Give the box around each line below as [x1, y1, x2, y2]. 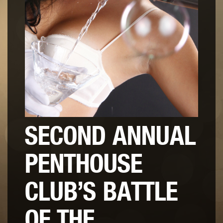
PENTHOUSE [25, 150, 142, 178]
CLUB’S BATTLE [25, 178, 178, 206]
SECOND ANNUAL [25, 122, 196, 150]
